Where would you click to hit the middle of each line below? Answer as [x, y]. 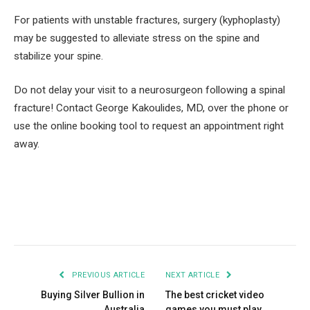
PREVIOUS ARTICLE [107, 275]
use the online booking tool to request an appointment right [149, 126]
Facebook [45, 218]
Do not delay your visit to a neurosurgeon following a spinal [149, 90]
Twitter [91, 218]
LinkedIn [188, 218]
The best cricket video [215, 294]
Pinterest [139, 218]
